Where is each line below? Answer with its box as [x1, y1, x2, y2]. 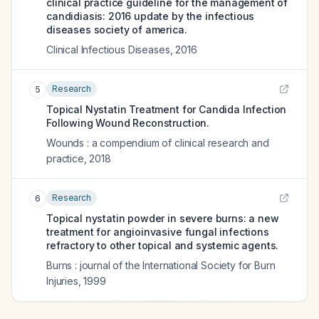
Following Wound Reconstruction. [46, 117, 210, 129]
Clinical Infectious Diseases [46, 43, 170, 56]
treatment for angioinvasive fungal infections [46, 226, 269, 238]
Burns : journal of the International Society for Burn [46, 259, 276, 271]
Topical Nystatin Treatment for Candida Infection [46, 103, 287, 115]
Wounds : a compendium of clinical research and [46, 137, 269, 149]
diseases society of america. [46, 23, 187, 36]
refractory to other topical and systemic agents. [46, 239, 279, 251]
